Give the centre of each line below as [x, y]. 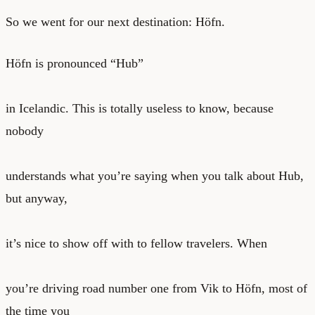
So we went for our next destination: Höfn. [115, 21]
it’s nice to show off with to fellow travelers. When [136, 243]
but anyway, [37, 198]
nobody [25, 130]
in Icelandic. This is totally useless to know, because [140, 108]
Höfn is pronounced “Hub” [75, 63]
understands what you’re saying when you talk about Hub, [155, 175]
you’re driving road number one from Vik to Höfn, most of [156, 288]
